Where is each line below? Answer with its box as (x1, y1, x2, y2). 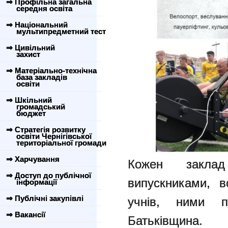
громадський (4, 102, 65, 111)
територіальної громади (4, 138, 106, 147)
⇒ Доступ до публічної (6, 171, 91, 180)
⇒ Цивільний (6, 43, 55, 52)
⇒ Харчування (6, 155, 60, 163)
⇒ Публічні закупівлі (6, 194, 83, 203)
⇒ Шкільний (6, 96, 52, 104)
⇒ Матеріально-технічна (6, 66, 97, 75)
